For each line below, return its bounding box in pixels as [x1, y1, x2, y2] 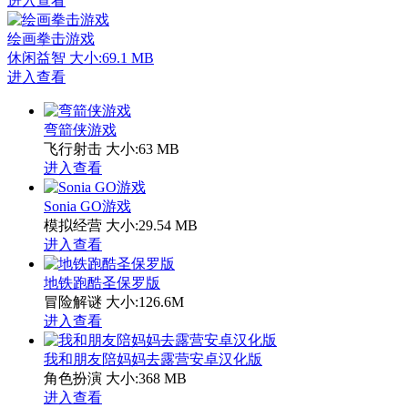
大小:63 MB [106, 140, 179, 157]
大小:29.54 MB [106, 217, 198, 233]
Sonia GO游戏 [44, 198, 131, 214]
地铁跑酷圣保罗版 [44, 274, 160, 291]
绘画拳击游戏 [7, 30, 95, 46]
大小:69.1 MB [69, 49, 154, 66]
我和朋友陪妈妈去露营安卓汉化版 [44, 351, 262, 367]
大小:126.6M [106, 293, 184, 310]
